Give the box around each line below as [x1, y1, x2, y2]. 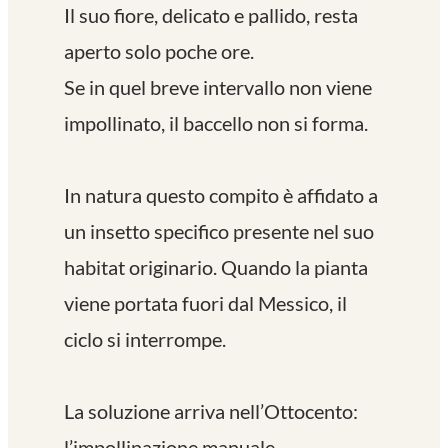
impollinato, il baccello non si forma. [64, 110, 368, 135]
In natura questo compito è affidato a [64, 182, 378, 207]
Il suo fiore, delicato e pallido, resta [64, 2, 358, 27]
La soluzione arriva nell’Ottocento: [64, 398, 358, 423]
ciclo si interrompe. [64, 326, 226, 351]
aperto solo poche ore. [64, 38, 266, 63]
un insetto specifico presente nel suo [64, 218, 374, 243]
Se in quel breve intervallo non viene [64, 74, 372, 99]
